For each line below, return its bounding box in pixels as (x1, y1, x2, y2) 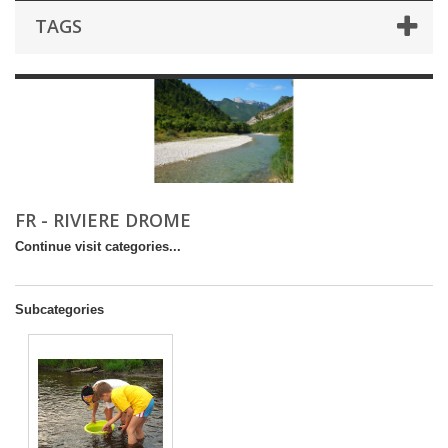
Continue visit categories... (15, 239, 181, 254)
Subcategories (15, 302, 104, 317)
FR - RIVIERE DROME (15, 208, 196, 232)
